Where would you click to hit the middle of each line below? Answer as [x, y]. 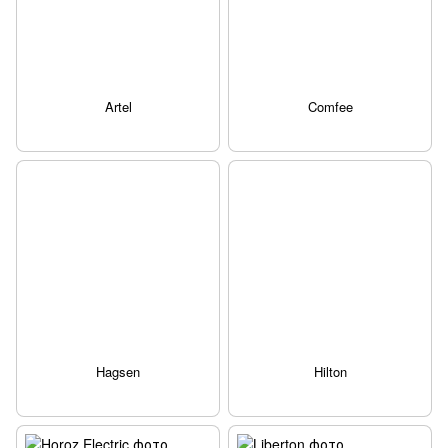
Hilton [330, 371]
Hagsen [118, 371]
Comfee [330, 106]
